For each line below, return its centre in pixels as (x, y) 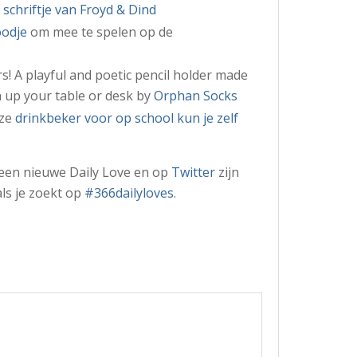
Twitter (193, 172)
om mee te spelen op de (102, 31)
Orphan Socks (196, 95)
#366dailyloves (129, 192)
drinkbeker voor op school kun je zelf (127, 118)
